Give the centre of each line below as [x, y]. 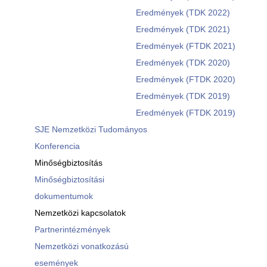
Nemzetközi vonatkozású [81, 246]
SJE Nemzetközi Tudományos [91, 129]
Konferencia [57, 146]
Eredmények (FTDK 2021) [185, 46]
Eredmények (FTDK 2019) [185, 113]
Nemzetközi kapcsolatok [80, 213]
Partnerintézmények [72, 229]
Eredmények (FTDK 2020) [185, 79]
